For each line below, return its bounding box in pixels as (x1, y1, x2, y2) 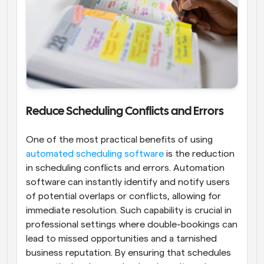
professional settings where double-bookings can (26, 219, 237, 229)
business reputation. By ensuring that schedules (26, 247, 231, 258)
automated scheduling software (26, 148, 164, 159)
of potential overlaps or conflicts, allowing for (26, 191, 221, 201)
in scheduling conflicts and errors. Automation (26, 163, 225, 173)
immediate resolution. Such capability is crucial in (26, 205, 232, 215)
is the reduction (164, 148, 235, 159)
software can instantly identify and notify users (26, 177, 230, 187)
